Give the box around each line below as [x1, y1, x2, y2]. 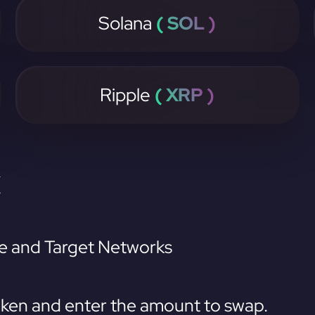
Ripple [100, 83, 155, 107]
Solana [98, 11, 157, 35]
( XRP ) [155, 83, 215, 107]
